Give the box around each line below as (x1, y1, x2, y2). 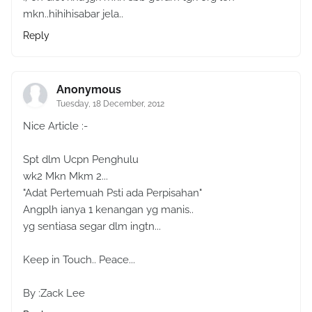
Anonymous (56, 82, 121, 96)
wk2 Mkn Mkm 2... (23, 169, 108, 182)
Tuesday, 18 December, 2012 (56, 98, 164, 109)
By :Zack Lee (23, 286, 85, 299)
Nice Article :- (23, 119, 88, 132)
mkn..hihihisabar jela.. (23, 7, 123, 20)
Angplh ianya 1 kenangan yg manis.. (23, 203, 194, 216)
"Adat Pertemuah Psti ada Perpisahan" (23, 186, 202, 199)
